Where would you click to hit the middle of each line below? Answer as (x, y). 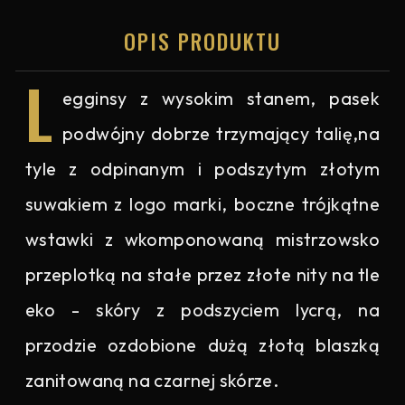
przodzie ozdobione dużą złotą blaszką (202, 345)
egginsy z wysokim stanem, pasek (221, 98)
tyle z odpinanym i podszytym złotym (202, 169)
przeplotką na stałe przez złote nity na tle (202, 274)
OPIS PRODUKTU (202, 41)
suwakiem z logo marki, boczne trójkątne (202, 204)
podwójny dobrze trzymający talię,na (221, 133)
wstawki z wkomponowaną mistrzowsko (202, 239)
